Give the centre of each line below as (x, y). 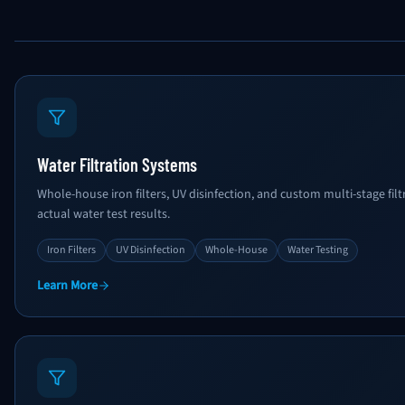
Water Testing (318, 250)
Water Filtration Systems (117, 165)
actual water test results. (104, 214)
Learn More (67, 286)
